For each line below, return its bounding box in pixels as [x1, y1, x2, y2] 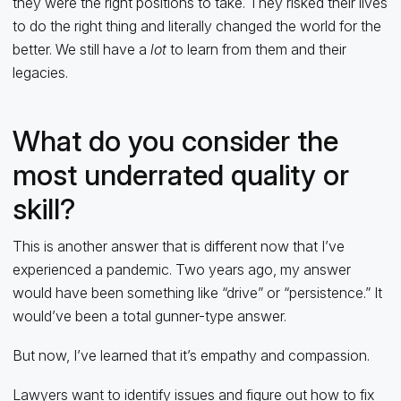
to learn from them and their [166, 39, 346, 58]
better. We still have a [12, 39, 150, 58]
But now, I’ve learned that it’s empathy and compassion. [12, 346, 370, 364]
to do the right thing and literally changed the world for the [12, 16, 381, 35]
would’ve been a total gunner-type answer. [12, 306, 286, 325]
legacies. [12, 63, 68, 81]
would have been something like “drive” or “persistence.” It [12, 283, 382, 302]
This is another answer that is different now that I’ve [12, 236, 345, 255]
